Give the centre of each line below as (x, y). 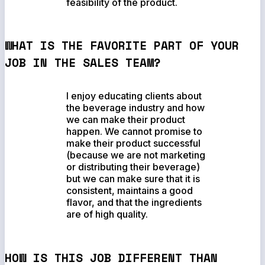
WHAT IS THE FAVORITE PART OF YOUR (122, 46)
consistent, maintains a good (130, 191)
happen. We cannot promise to (135, 132)
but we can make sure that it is (133, 179)
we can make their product (126, 120)
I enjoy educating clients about (134, 96)
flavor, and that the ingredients (134, 203)
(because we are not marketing (136, 155)
